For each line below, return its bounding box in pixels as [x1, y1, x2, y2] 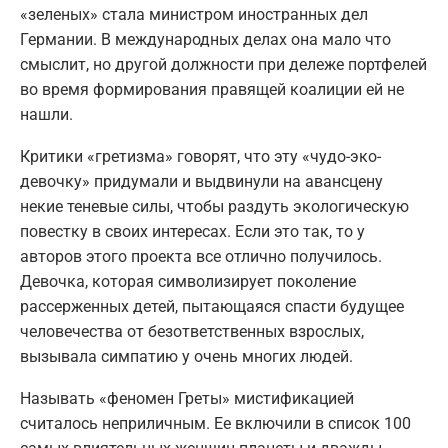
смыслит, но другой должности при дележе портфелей [20, 54, 427, 74]
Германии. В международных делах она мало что [20, 29, 391, 49]
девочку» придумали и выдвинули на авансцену [20, 171, 383, 191]
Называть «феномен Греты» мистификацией [20, 388, 354, 408]
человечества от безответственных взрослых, [20, 321, 364, 341]
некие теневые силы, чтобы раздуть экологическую [20, 196, 409, 216]
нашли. [20, 104, 73, 124]
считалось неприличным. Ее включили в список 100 [20, 413, 411, 433]
